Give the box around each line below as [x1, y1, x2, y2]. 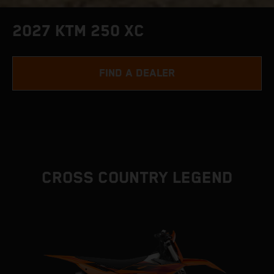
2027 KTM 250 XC [12, 22, 144, 41]
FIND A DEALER [99, 67, 175, 80]
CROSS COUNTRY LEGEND [42, 169, 232, 188]
